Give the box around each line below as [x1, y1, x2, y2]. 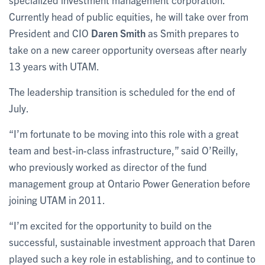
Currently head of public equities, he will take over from [9, 9, 248, 22]
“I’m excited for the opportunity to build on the [9, 218, 212, 231]
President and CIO [9, 26, 91, 39]
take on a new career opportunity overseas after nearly [9, 43, 247, 56]
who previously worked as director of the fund [9, 160, 207, 173]
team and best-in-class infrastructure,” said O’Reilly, [9, 143, 238, 156]
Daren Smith [91, 26, 146, 39]
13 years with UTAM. [9, 59, 99, 72]
